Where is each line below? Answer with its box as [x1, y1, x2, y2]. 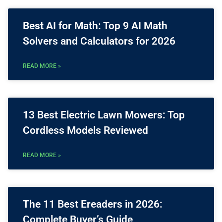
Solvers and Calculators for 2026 [23, 35, 175, 48]
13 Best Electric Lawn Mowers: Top [23, 109, 185, 121]
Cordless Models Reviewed [23, 124, 148, 137]
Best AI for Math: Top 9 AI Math [23, 20, 167, 32]
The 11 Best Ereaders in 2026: [23, 198, 163, 211]
